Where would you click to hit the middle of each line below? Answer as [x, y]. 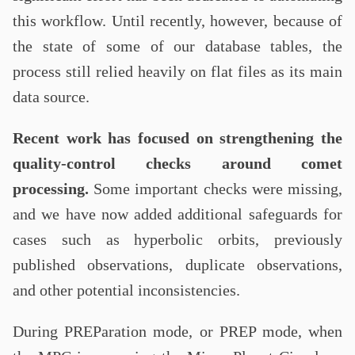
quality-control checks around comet [177, 163]
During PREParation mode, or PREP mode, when [177, 331]
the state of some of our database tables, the [177, 46]
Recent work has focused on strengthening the [177, 138]
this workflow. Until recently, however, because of [177, 21]
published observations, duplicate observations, [177, 265]
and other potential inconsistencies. [126, 290]
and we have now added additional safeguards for [177, 214]
